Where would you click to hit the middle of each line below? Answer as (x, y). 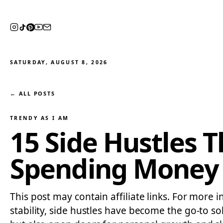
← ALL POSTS (33, 93)
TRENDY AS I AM (40, 118)
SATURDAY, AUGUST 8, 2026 (59, 62)
